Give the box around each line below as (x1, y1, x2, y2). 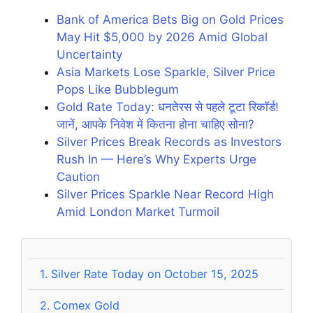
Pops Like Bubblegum (57, 82, 179, 96)
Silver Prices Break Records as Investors (57, 134, 282, 149)
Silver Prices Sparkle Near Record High (57, 187, 274, 201)
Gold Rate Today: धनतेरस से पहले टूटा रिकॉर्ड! (57, 99, 279, 114)
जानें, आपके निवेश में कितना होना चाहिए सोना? (57, 117, 254, 131)
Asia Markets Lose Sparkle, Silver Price (57, 64, 275, 79)
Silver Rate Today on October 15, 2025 (48, 266, 259, 281)
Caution (57, 169, 100, 184)
